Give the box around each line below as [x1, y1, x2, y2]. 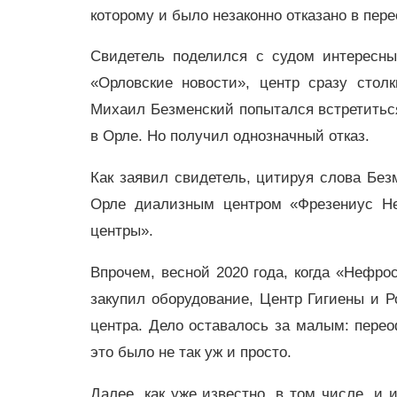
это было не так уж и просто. [90, 343, 292, 361]
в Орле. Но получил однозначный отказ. [90, 128, 370, 145]
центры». [90, 222, 158, 240]
